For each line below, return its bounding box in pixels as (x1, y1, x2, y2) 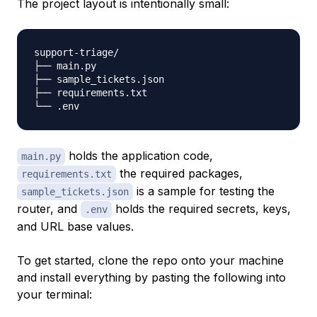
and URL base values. (17, 219, 134, 234)
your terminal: (17, 287, 92, 302)
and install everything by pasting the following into (17, 270, 286, 285)
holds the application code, (65, 149, 213, 163)
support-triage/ (34, 47, 119, 59)
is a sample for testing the (133, 184, 275, 199)
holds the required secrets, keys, (112, 202, 291, 217)
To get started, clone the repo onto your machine (17, 253, 284, 268)
